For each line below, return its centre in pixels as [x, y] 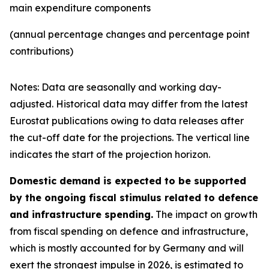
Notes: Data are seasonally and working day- [116, 87]
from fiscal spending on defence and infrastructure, [129, 231]
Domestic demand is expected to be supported [128, 181]
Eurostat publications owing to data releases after [127, 121]
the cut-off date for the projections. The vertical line [130, 138]
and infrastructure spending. [81, 214]
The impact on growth [205, 214]
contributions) [41, 51]
